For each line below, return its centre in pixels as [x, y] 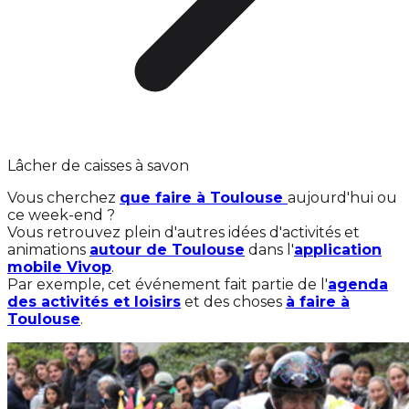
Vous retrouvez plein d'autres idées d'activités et [184, 232]
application [338, 250]
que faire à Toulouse [204, 198]
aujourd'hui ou [342, 198]
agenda [358, 284]
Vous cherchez [63, 198]
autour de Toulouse [167, 250]
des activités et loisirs [94, 302]
